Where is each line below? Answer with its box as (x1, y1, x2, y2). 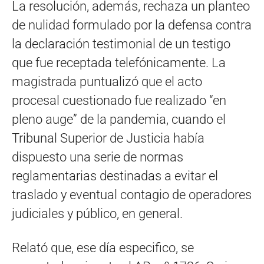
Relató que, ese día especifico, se (12, 240, 194, 255)
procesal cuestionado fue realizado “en (12, 93, 226, 108)
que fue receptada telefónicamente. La (12, 55, 226, 70)
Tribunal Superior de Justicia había (12, 130, 204, 146)
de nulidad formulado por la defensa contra (12, 17, 252, 32)
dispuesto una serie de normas (12, 149, 183, 164)
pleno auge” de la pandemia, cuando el (12, 111, 226, 127)
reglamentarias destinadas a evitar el (12, 168, 218, 183)
